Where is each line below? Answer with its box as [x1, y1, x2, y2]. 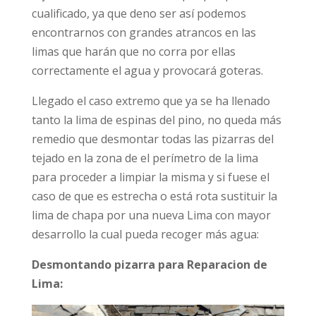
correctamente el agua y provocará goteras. [31, 62, 263, 78]
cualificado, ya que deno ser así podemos [31, 5, 246, 21]
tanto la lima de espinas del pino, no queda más [31, 111, 281, 128]
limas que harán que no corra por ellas [31, 43, 236, 59]
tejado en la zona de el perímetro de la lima [31, 150, 258, 166]
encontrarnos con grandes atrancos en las [31, 24, 256, 40]
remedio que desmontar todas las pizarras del [31, 130, 274, 147]
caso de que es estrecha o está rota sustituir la [31, 188, 277, 204]
